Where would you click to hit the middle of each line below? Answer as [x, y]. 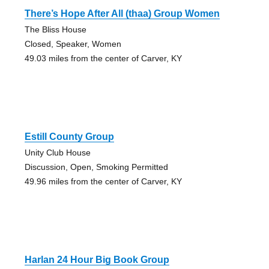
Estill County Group [69, 137]
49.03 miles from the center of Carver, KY [103, 59]
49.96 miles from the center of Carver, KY [103, 182]
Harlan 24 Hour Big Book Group [97, 260]
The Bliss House [55, 30]
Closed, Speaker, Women [73, 44]
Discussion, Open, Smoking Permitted [96, 167]
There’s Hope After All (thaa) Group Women [122, 14]
